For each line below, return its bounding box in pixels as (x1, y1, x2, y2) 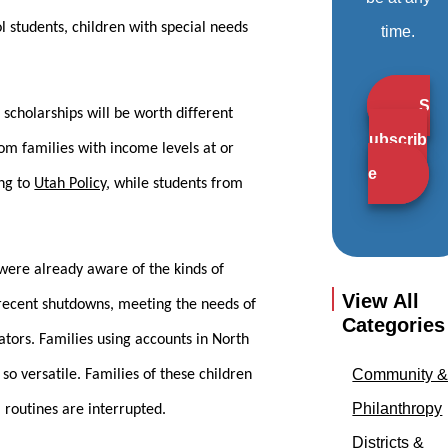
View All (342, 290, 420, 313)
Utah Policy (34, 176, 107, 193)
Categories (342, 314, 446, 337)
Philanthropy (352, 400, 443, 418)
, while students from (106, 176, 244, 193)
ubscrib (369, 131, 428, 149)
